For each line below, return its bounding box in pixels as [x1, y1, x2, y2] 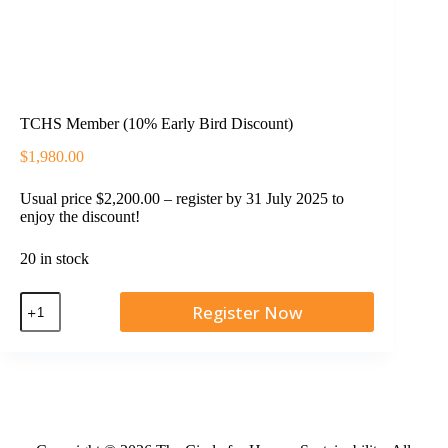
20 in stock [20, 250, 89, 268]
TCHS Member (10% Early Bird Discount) [20, 115, 293, 133]
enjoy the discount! [20, 208, 140, 226]
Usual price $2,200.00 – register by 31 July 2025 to [20, 190, 344, 208]
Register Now [191, 300, 303, 324]
